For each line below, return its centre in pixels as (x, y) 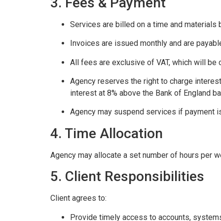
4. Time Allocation (107, 133)
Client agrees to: (78, 198)
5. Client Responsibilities (127, 177)
